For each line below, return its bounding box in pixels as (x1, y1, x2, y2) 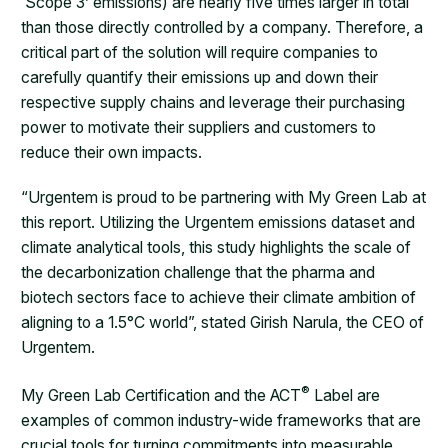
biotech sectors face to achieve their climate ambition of (21, 287, 417, 307)
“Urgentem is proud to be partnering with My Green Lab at (21, 187, 427, 207)
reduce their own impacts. (21, 142, 203, 162)
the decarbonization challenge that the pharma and (21, 262, 376, 282)
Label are (310, 385, 381, 405)
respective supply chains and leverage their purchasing (21, 92, 406, 112)
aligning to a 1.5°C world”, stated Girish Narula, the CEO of (21, 312, 425, 332)
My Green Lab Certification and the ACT (21, 385, 302, 405)
